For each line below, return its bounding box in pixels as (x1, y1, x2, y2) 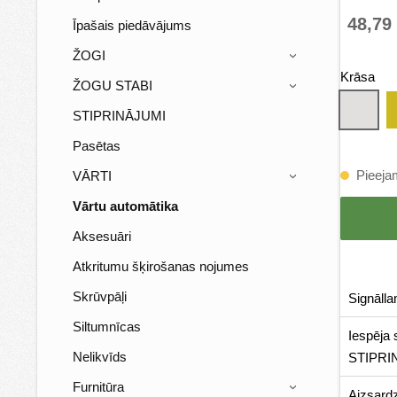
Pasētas (73, 137, 121, 153)
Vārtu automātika (73, 198, 178, 214)
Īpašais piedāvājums (73, 17, 191, 33)
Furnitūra (73, 378, 124, 394)
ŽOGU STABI (73, 77, 152, 93)
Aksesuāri (73, 228, 131, 244)
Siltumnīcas (73, 318, 141, 334)
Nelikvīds (73, 348, 127, 364)
